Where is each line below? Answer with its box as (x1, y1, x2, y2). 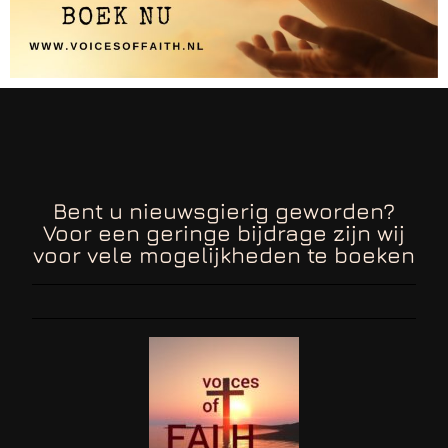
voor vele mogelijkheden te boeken (33, 241, 415, 269)
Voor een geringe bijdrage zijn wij (43, 219, 405, 247)
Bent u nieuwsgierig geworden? (53, 197, 395, 225)
